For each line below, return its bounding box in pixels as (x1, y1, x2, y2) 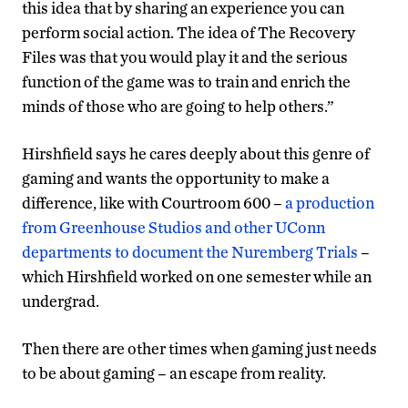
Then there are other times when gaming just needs (22, 338, 377, 358)
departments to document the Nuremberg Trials (22, 241, 358, 261)
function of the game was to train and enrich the (22, 71, 351, 91)
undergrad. (22, 291, 99, 311)
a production (285, 192, 374, 212)
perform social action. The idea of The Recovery (22, 22, 355, 42)
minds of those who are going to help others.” (22, 96, 334, 116)
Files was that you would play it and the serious (22, 46, 348, 66)
